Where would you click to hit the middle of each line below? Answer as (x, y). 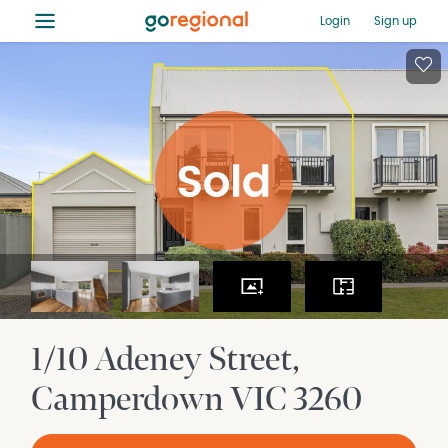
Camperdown (131, 399)
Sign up (395, 20)
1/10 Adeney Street (162, 359)
